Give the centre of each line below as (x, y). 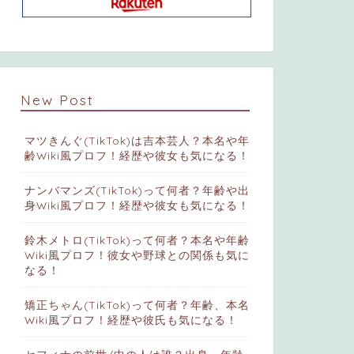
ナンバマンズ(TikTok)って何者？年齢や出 (137, 190)
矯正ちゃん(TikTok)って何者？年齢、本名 (137, 305)
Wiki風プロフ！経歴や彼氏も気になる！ (131, 320)
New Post (57, 100)
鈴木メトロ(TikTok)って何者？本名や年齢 (137, 240)
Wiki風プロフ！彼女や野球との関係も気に (137, 255)
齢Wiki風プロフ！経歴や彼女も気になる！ (137, 156)
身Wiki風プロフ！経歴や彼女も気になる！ (137, 205)
